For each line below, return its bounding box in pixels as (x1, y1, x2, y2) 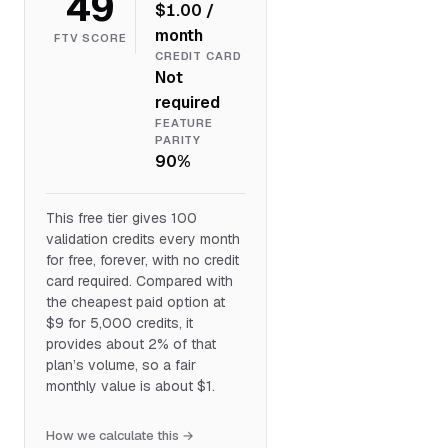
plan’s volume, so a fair (45, 355, 196, 374)
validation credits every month (45, 229, 240, 248)
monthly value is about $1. (45, 376, 215, 395)
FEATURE (154, 116, 214, 131)
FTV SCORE (53, 31, 127, 46)
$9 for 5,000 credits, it (45, 313, 193, 332)
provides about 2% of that (45, 334, 216, 353)
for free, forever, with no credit (45, 250, 239, 269)
